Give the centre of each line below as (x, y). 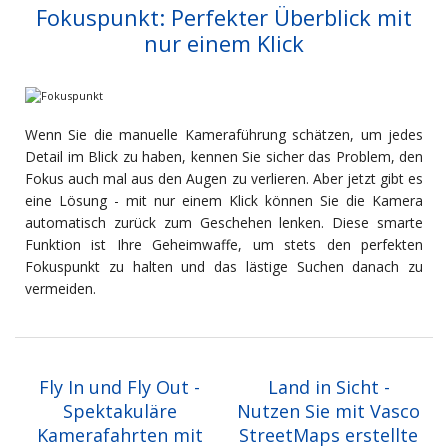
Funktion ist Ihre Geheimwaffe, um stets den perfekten (224, 245)
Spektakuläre (119, 411)
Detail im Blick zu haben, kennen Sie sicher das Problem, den (224, 157)
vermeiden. (60, 289)
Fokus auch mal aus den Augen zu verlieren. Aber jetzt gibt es (224, 179)
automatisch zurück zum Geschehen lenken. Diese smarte (224, 223)
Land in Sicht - (328, 387)
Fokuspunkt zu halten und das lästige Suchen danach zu (224, 267)
